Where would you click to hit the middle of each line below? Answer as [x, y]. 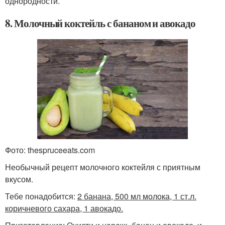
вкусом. [19, 179]
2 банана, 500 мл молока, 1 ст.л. [137, 196]
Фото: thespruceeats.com [50, 150]
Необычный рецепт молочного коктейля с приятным [103, 167]
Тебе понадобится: [41, 196]
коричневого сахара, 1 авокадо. [64, 208]
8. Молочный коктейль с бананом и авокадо [100, 23]
